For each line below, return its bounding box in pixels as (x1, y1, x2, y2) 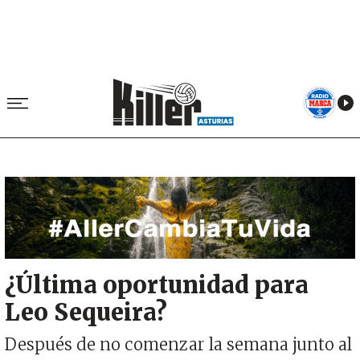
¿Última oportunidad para (5, 270, 309, 300)
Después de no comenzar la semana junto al (5, 333, 352, 354)
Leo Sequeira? (5, 297, 167, 327)
